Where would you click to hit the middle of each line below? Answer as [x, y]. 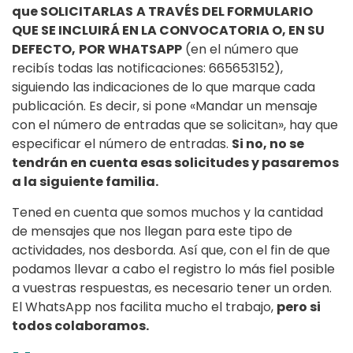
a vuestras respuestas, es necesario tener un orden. [172, 288]
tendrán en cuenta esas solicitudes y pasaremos [175, 163]
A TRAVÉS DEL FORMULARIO [225, 12]
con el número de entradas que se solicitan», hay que [175, 125]
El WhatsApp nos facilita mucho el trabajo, [144, 307]
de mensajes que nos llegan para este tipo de [152, 232]
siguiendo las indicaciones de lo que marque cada [163, 87]
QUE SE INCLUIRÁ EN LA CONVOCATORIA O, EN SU [168, 31]
